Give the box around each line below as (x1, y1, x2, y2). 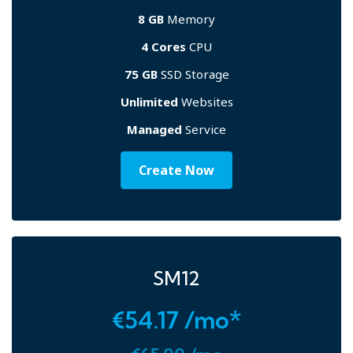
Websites (177, 94, 233, 110)
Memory (164, 11, 215, 27)
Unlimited (120, 94, 178, 110)
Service (182, 121, 226, 137)
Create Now (139, 162, 214, 179)
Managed (127, 121, 182, 137)
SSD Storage (157, 66, 229, 82)
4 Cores (141, 39, 186, 54)
